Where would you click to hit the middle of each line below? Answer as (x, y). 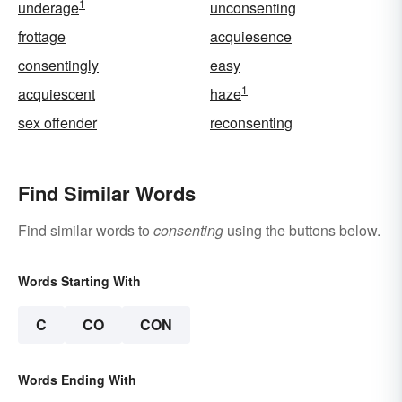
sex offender (57, 122)
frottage (42, 36)
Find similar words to (86, 230)
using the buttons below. (302, 230)
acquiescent (57, 93)
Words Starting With (79, 280)
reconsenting (251, 122)
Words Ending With (77, 379)
